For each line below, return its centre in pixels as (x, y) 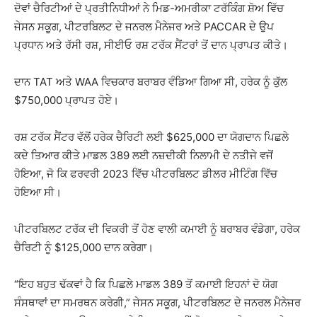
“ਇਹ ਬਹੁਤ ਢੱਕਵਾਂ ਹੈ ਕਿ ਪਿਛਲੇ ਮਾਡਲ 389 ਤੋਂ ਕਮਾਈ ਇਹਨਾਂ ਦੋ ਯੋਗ (146, 284)
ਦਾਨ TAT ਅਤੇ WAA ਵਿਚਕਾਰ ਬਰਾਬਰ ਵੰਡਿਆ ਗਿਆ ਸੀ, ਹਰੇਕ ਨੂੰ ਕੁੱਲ (151, 82)
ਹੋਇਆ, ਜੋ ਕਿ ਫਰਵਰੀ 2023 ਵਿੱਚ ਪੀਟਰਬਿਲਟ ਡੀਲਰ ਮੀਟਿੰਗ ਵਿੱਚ (146, 174)
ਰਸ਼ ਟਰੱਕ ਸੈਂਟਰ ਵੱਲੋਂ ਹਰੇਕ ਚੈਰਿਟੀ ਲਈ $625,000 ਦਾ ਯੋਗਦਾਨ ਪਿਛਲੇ (151, 137)
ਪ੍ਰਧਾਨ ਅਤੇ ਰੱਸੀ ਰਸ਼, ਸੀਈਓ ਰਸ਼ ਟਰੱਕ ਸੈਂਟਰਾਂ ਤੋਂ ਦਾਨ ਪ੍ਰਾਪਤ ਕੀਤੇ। (151, 45)
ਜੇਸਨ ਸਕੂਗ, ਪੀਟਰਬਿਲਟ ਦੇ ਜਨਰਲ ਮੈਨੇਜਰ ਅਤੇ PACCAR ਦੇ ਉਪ (144, 27)
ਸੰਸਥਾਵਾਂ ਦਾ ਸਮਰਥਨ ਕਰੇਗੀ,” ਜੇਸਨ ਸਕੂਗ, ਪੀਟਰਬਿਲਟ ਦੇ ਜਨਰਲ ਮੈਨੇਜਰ (157, 302)
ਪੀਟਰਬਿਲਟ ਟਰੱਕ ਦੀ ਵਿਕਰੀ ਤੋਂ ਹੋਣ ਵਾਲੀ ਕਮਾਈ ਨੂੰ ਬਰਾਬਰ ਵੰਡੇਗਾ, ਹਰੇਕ (157, 229)
